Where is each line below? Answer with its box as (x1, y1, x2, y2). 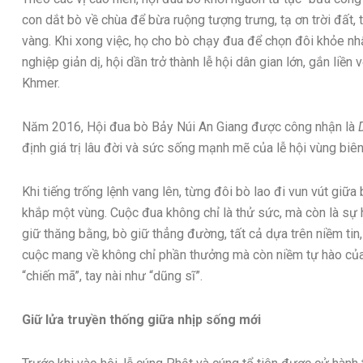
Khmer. (22, 75, 60, 91)
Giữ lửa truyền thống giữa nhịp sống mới (22, 311, 261, 327)
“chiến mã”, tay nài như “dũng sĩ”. (22, 267, 203, 284)
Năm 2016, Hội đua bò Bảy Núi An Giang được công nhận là (22, 118, 358, 135)
